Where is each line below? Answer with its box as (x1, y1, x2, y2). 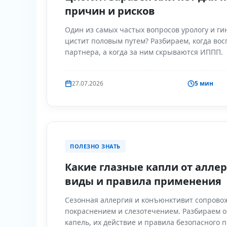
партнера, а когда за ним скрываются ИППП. (65, 47, 223, 57)
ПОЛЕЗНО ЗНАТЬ (70, 142, 121, 150)
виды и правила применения (65, 174, 221, 188)
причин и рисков (65, 4, 155, 18)
